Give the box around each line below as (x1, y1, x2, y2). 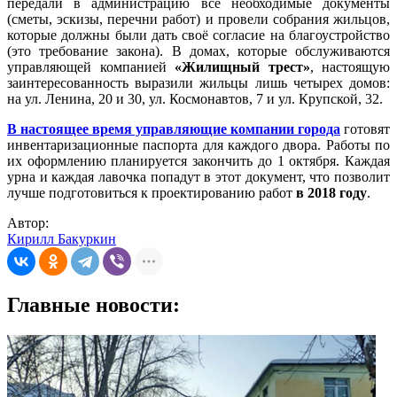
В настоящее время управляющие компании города (7, 121, 340, 137)
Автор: (7, 215, 49, 231)
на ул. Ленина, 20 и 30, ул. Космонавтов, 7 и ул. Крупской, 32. (7, 91, 386, 107)
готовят (340, 121, 390, 137)
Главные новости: (7, 293, 180, 317)
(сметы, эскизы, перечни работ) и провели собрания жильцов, (7, 12, 390, 27)
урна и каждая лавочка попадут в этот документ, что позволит (7, 169, 390, 185)
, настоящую (309, 59, 390, 75)
